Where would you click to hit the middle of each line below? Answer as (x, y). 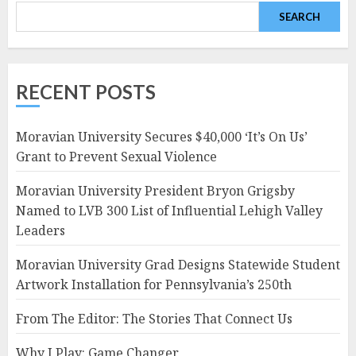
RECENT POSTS (86, 92)
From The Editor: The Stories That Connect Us (154, 319)
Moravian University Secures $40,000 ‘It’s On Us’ (162, 137)
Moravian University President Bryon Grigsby (155, 191)
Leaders (41, 231)
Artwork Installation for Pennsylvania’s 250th (154, 285)
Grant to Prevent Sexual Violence (116, 157)
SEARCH (300, 17)
